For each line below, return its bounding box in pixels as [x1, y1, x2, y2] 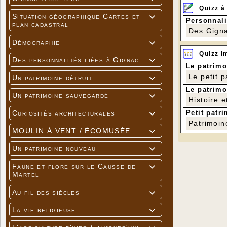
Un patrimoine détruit [12, 73, 93, 82]
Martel [12, 170, 40, 179]
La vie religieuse [12, 206, 76, 214]
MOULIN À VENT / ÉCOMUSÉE [12, 127, 131, 135]
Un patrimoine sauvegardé [12, 91, 109, 100]
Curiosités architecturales [12, 109, 116, 118]
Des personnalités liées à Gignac [12, 56, 139, 64]
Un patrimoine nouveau [12, 144, 96, 153]
